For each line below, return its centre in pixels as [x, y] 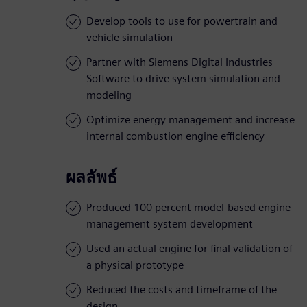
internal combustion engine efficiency [175, 136]
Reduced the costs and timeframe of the [182, 290]
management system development [170, 224]
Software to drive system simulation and [183, 79]
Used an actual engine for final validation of [189, 249]
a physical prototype [135, 265]
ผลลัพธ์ [91, 177]
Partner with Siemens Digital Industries [180, 62]
